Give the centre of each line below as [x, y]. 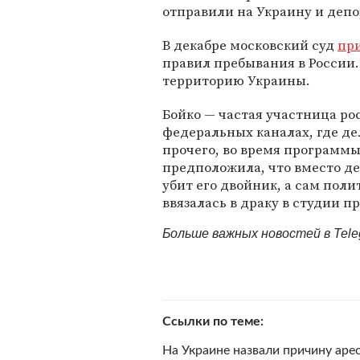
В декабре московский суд [250, 45]
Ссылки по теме [211, 321]
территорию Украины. [236, 80]
